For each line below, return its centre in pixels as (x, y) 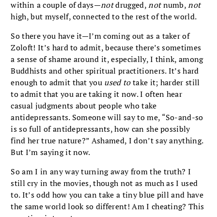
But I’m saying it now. (51, 152)
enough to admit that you (58, 82)
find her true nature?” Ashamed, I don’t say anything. (107, 140)
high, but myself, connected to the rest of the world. (104, 16)
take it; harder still (165, 82)
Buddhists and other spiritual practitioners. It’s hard (105, 70)
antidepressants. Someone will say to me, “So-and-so (107, 117)
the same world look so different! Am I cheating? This (108, 206)
